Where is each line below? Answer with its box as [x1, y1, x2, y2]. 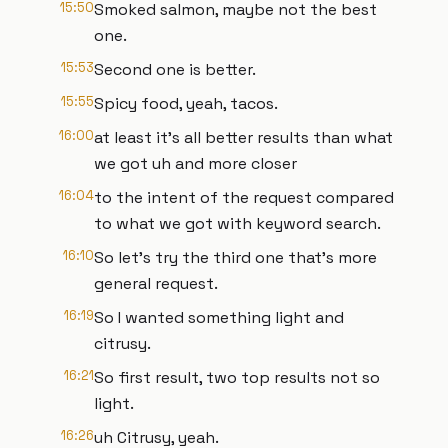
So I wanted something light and [94, 307, 344, 328]
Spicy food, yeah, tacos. [94, 93, 278, 114]
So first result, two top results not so [94, 367, 380, 388]
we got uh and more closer [94, 153, 297, 174]
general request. [94, 273, 218, 294]
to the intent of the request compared [94, 187, 394, 208]
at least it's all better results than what [94, 127, 393, 148]
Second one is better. [94, 59, 256, 80]
